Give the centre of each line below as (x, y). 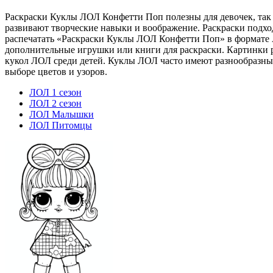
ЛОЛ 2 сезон (55, 103)
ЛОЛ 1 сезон (55, 92)
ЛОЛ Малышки (62, 114)
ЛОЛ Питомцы (61, 125)
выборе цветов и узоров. (56, 71)
